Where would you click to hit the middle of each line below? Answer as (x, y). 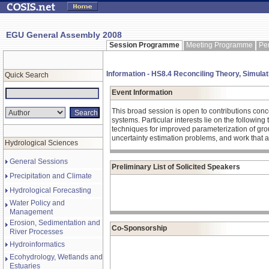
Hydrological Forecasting (50, 190)
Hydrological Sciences (41, 143)
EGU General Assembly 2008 (64, 35)
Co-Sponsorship (139, 228)
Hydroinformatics (37, 244)
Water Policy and (37, 203)
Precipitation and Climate (51, 176)
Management (31, 212)
